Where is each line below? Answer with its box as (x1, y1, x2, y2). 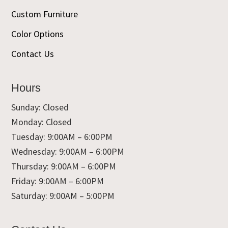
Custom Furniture (11, 8, 78, 20)
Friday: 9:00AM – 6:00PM (11, 175, 104, 187)
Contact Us (11, 47, 54, 60)
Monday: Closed (11, 116, 72, 128)
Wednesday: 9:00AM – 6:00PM (11, 145, 125, 157)
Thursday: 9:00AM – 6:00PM (11, 160, 117, 172)
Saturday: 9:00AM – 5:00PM (11, 189, 115, 202)
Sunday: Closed (11, 101, 69, 113)
